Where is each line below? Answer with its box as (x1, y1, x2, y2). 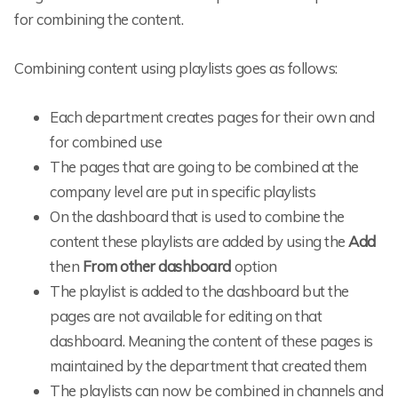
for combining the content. (14, 9, 184, 28)
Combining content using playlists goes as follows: (14, 58, 338, 77)
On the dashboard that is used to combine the (50, 206, 345, 226)
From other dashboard (82, 256, 232, 275)
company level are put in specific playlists (50, 181, 316, 201)
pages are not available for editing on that (50, 306, 322, 325)
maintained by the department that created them (50, 355, 367, 375)
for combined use (50, 131, 163, 151)
